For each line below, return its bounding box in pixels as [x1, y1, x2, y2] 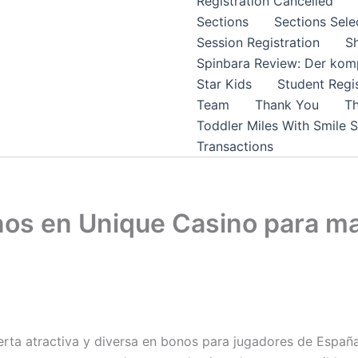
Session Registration [197, 34, 320, 50]
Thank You [255, 97, 319, 113]
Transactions [197, 138, 273, 154]
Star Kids [197, 76, 252, 92]
